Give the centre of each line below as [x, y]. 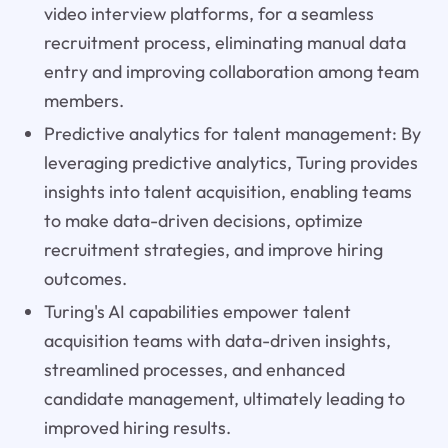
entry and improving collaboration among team [231, 71]
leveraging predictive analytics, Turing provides [230, 162]
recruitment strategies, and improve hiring [213, 249]
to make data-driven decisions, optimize [203, 220]
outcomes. [85, 278]
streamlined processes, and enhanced [194, 369]
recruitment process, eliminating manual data [224, 42]
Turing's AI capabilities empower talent [197, 311]
